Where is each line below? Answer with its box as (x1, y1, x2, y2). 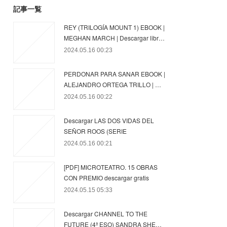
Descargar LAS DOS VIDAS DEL (64, 116, 154, 125)
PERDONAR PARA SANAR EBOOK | (64, 69, 165, 78)
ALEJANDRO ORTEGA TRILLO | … (64, 80, 161, 89)
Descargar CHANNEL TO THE (64, 209, 147, 218)
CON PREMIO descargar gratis (64, 173, 149, 182)
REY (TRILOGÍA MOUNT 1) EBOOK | (64, 23, 165, 31)
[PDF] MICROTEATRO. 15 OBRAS (64, 163, 158, 171)
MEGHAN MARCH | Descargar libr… (64, 33, 165, 42)
